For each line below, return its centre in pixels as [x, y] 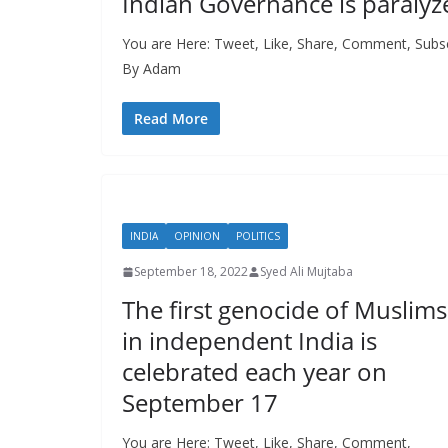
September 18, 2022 [191, 272]
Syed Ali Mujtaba [306, 272]
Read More [171, 119]
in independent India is [249, 341]
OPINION [197, 236]
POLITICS [258, 236]
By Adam [151, 69]
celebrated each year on [254, 372]
